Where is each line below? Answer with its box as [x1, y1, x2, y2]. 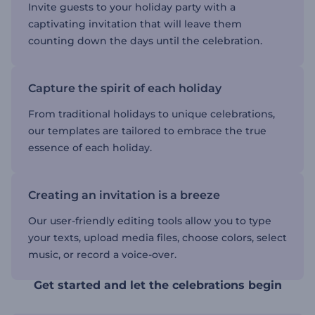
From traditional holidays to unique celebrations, [28, 108, 275, 120]
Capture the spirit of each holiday [28, 82, 221, 95]
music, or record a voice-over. [28, 248, 176, 261]
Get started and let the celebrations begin [33, 278, 282, 292]
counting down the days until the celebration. [28, 34, 262, 47]
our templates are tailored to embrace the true [28, 124, 266, 137]
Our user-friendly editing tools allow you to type [28, 214, 271, 227]
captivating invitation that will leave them [28, 18, 242, 30]
